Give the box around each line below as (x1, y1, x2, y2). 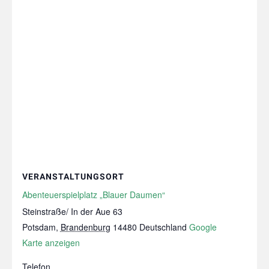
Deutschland (139, 220, 187, 233)
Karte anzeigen (22, 236, 80, 249)
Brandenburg (60, 220, 110, 233)
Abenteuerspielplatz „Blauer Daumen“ (22, 188, 165, 201)
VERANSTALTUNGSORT (22, 171, 124, 181)
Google (189, 220, 217, 233)
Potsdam (22, 220, 56, 233)
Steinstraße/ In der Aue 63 (22, 205, 122, 217)
